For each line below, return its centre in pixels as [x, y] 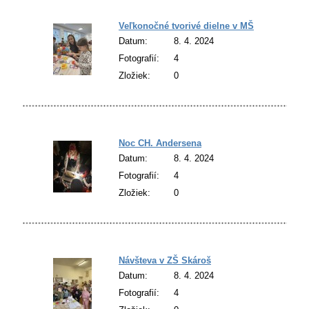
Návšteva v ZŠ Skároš [165, 260]
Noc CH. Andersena [160, 143]
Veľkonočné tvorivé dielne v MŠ [186, 26]
